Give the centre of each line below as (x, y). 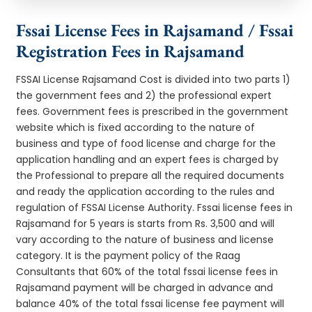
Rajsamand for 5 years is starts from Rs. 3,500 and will (146, 223)
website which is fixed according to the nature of (136, 127)
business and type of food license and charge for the (146, 143)
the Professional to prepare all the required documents (150, 175)
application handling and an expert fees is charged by (148, 159)
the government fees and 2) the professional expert (144, 95)
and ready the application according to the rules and (146, 191)
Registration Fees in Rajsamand (131, 50)
